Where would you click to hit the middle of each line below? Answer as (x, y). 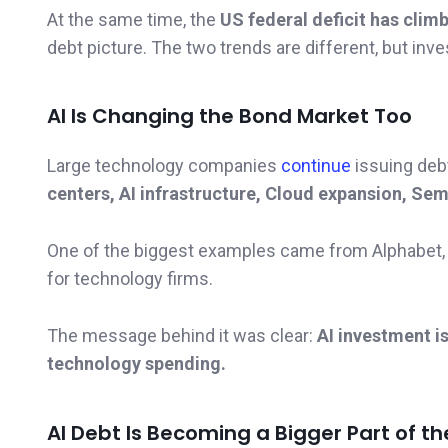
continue (318, 166)
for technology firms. (130, 279)
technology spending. (136, 363)
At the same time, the (133, 19)
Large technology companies (164, 166)
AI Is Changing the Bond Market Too (229, 116)
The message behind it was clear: (182, 335)
